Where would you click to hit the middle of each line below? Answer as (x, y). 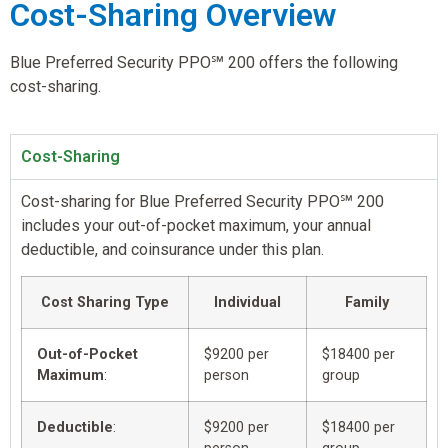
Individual (247, 302)
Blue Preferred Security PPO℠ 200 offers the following (204, 63)
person (226, 375)
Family (366, 302)
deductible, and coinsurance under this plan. (172, 249)
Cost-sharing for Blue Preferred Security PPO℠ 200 (202, 201)
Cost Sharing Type (105, 302)
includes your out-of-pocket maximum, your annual (196, 225)
